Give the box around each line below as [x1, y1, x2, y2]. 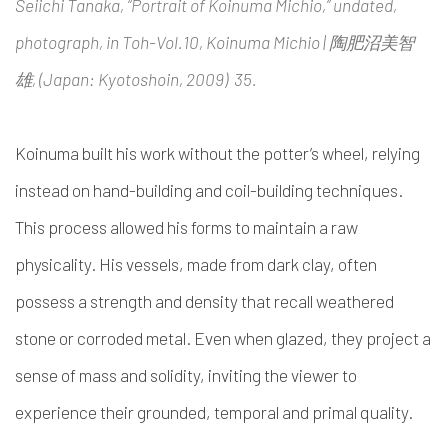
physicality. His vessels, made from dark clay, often [15, 254, 377, 274]
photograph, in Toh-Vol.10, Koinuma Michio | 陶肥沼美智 [15, 32, 414, 52]
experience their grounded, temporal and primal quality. [15, 402, 413, 422]
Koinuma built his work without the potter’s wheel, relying [15, 143, 420, 163]
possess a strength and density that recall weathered [15, 291, 394, 311]
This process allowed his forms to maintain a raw [15, 217, 358, 237]
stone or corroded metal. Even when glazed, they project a [15, 328, 431, 348]
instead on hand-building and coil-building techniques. [15, 180, 403, 200]
